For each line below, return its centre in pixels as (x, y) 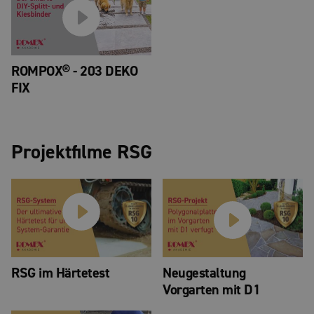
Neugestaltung (204, 273)
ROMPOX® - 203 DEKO (74, 71)
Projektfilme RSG (82, 152)
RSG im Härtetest (60, 273)
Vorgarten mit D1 (211, 290)
